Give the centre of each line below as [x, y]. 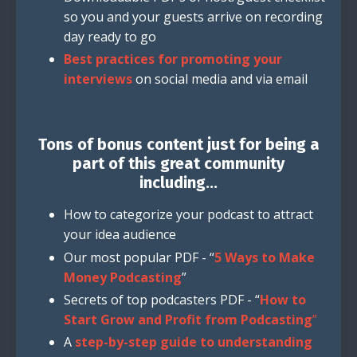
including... [178, 183]
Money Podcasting [123, 277]
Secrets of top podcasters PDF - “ [162, 299]
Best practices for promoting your [173, 59]
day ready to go [110, 37]
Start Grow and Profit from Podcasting [188, 319]
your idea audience [120, 235]
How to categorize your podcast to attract [188, 215]
